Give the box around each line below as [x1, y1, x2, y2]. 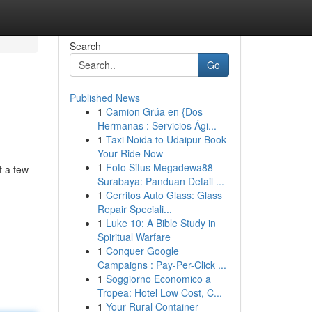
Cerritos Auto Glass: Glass [105, 188, 222, 202]
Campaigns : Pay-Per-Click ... [97, 258, 226, 272]
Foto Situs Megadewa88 [105, 160, 213, 174]
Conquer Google [105, 244, 179, 258]
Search [69, 39, 101, 53]
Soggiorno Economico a [105, 272, 211, 286]
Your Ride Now [97, 146, 163, 160]
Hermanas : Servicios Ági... [97, 118, 217, 132]
